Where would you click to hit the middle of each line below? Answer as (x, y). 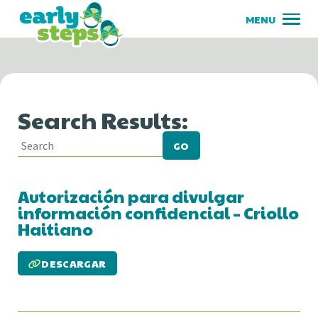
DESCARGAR (74, 264)
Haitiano (55, 229)
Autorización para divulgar (131, 197)
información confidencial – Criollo (158, 213)
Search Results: (103, 120)
